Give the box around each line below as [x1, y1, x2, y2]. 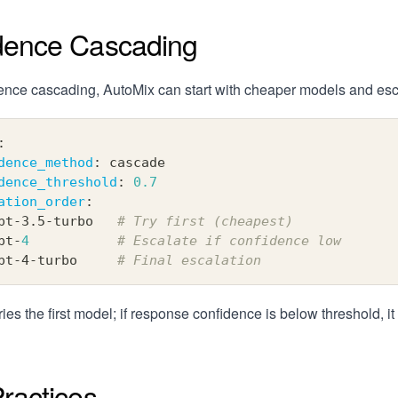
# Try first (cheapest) [117, 213, 293, 230]
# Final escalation [117, 252, 261, 269]
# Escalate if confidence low [117, 233, 341, 250]
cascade [101, 155, 165, 171]
